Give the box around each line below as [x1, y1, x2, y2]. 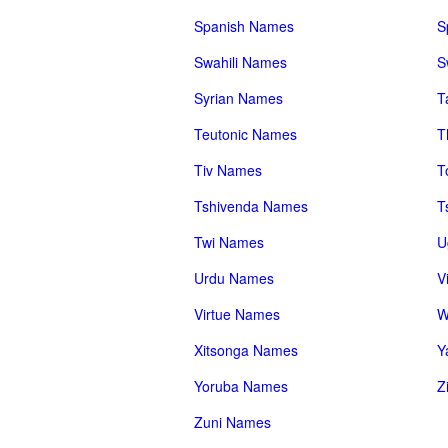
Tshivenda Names [194, 196, 308, 216]
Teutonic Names [194, 124, 297, 144]
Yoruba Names [194, 376, 288, 396]
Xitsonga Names [194, 340, 298, 360]
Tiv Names [194, 160, 262, 180]
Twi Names [194, 232, 264, 252]
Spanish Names [194, 16, 294, 36]
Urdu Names [194, 268, 274, 288]
